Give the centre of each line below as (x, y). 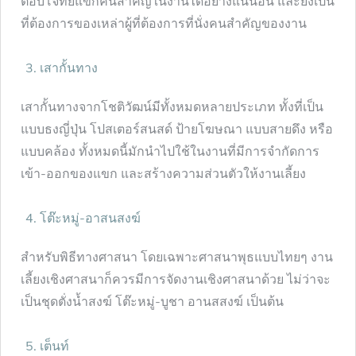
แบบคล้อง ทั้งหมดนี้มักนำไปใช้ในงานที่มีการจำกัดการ (170, 151)
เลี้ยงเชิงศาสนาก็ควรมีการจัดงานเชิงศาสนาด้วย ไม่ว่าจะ (176, 279)
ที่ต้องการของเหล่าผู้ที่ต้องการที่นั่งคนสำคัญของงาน (164, 23)
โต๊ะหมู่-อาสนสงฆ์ (92, 217)
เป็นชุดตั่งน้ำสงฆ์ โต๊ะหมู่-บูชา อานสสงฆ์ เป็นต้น (154, 301)
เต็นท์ (56, 345)
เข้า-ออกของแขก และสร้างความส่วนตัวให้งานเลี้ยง (165, 173)
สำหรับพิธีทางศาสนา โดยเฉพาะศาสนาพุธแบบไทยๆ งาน (177, 256)
